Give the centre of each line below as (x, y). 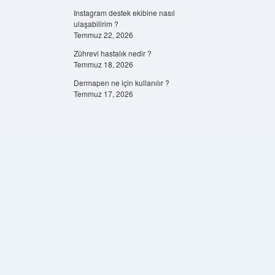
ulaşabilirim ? (96, 24)
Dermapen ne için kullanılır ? (121, 83)
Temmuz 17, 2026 (103, 94)
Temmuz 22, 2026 (103, 35)
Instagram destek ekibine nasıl (124, 13)
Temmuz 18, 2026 (103, 64)
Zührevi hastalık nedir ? (112, 53)
